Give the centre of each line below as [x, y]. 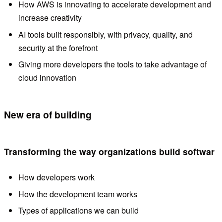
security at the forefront [58, 48]
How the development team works [78, 194]
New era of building [48, 115]
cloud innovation [47, 77]
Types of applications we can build [78, 210]
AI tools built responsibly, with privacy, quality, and [105, 34]
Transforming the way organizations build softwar [109, 151]
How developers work [56, 177]
